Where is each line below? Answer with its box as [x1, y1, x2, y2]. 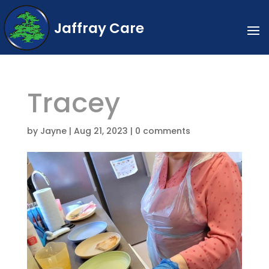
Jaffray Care [53, 19, 144, 38]
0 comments [134, 125, 190, 137]
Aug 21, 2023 [73, 125, 128, 137]
